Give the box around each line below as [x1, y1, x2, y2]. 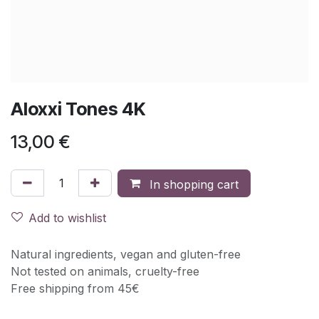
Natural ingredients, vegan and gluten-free [11, 246, 241, 261]
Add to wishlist [28, 210, 106, 225]
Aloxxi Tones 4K [11, 98, 145, 120]
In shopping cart [146, 177, 239, 192]
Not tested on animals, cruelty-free [11, 263, 199, 278]
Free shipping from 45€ [11, 281, 140, 296]
